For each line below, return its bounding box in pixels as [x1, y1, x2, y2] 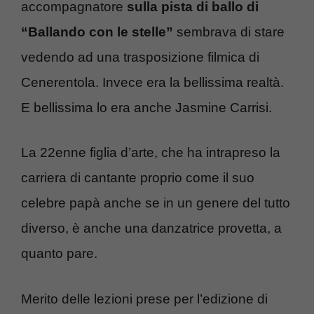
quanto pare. [21, 246, 97, 261]
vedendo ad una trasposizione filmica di [21, 49, 259, 64]
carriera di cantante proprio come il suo [21, 170, 254, 186]
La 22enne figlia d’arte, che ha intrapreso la [21, 145, 280, 161]
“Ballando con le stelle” [21, 24, 173, 39]
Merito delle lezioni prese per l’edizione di [21, 291, 268, 306]
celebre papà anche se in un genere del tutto [21, 196, 290, 211]
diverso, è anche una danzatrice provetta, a [21, 221, 282, 236]
